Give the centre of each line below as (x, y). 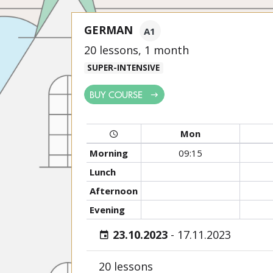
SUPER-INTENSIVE (124, 68)
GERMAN (108, 30)
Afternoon (113, 191)
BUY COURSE (117, 94)
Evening (107, 210)
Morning (108, 153)
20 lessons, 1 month (136, 50)
